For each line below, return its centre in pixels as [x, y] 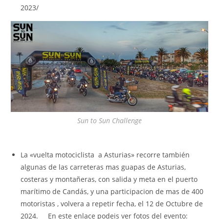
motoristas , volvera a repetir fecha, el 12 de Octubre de [112, 204]
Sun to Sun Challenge [109, 121]
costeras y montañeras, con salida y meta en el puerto [109, 179]
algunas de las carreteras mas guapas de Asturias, [103, 167]
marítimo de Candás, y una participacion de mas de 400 [112, 192]
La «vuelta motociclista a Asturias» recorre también [105, 155]
